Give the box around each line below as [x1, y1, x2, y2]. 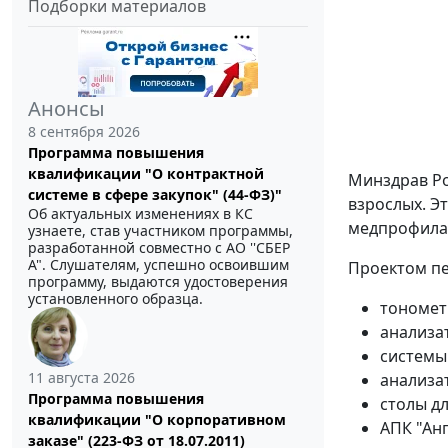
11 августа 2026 [28, 368, 135, 388]
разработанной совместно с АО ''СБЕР [28, 238, 290, 258]
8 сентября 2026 [28, 122, 140, 142]
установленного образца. [28, 289, 203, 309]
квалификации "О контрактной [28, 164, 264, 184]
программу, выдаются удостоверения [28, 272, 288, 292]
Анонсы [28, 95, 105, 123]
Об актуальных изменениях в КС [28, 204, 253, 224]
